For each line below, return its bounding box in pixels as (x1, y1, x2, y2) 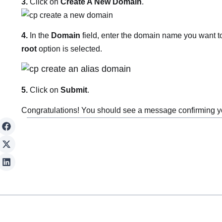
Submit (60, 85, 87, 94)
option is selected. (36, 45, 102, 54)
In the (27, 31, 51, 40)
